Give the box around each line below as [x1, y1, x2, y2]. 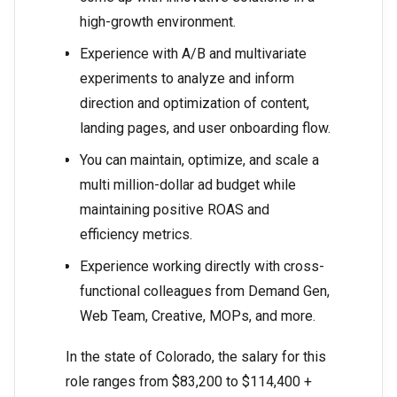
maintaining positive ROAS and [80, 201, 269, 219]
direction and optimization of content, [80, 95, 309, 113]
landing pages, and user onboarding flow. [80, 120, 331, 137]
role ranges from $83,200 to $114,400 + [66, 373, 312, 391]
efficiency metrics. [80, 226, 192, 244]
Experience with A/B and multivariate [80, 45, 307, 63]
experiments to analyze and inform [80, 70, 294, 88]
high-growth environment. [80, 13, 236, 31]
